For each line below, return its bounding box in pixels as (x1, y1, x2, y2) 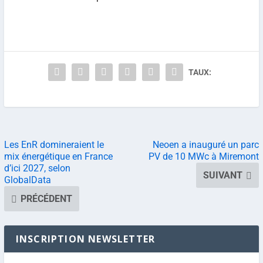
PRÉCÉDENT (20, 193, 72, 204)
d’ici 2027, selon (4, 162, 70, 174)
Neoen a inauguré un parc (153, 139, 259, 150)
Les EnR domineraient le (4, 139, 104, 150)
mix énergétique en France (4, 150, 113, 162)
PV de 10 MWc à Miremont (149, 150, 259, 162)
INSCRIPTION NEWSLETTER (15, 232, 156, 245)
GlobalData (4, 174, 51, 186)
